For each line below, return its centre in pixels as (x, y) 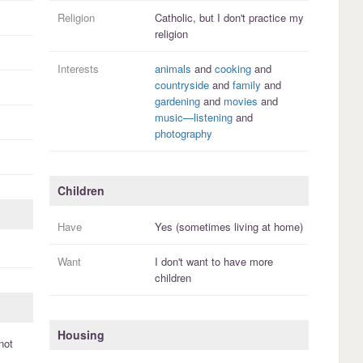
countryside (181, 85)
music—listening (193, 117)
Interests (78, 69)
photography (183, 134)
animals (173, 69)
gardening (177, 101)
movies (240, 101)
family (246, 85)
